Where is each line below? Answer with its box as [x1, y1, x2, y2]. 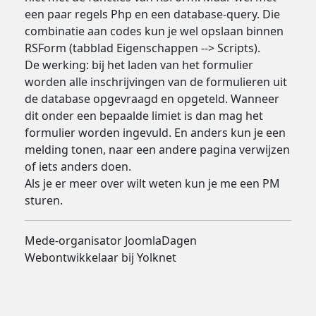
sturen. [24, 193, 63, 209]
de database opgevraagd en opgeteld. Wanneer [24, 91, 279, 107]
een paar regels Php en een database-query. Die [24, 6, 280, 23]
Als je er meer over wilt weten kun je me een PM [24, 176, 280, 192]
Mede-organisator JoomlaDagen [24, 233, 197, 249]
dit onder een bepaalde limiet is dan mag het [24, 108, 263, 124]
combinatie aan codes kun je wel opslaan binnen [24, 23, 284, 39]
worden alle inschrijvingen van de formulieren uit [24, 74, 287, 90]
